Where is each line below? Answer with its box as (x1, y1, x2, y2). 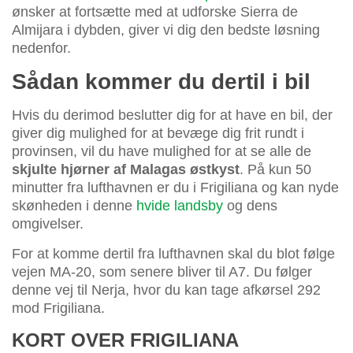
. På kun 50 (240, 161, 311, 177)
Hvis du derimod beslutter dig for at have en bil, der (12, 106, 333, 123)
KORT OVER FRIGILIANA (12, 329, 239, 351)
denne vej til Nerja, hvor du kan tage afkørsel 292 (12, 281, 321, 298)
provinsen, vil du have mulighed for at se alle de (12, 143, 311, 159)
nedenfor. (12, 39, 71, 56)
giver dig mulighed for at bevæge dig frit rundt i (12, 124, 304, 141)
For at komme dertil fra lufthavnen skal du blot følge (12, 245, 335, 262)
